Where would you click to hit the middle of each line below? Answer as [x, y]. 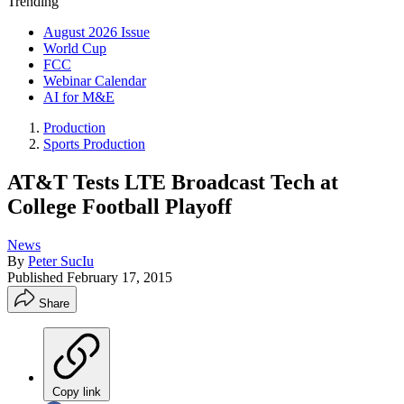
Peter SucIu [61, 261]
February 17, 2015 [119, 277]
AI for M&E [79, 97]
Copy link [77, 391]
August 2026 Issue [96, 32]
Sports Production [94, 144]
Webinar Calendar [95, 81]
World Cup [75, 48]
